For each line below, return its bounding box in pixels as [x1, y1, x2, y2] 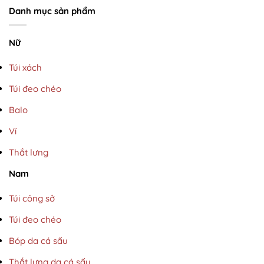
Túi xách [9, 62, 42, 74]
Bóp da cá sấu [9, 235, 68, 247]
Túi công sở [9, 193, 55, 204]
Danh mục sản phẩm [9, 5, 95, 16]
